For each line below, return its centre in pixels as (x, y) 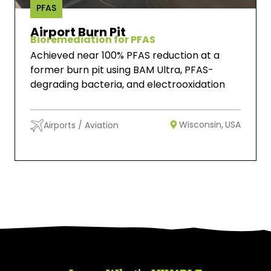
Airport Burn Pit (78, 32)
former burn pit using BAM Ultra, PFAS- (122, 70)
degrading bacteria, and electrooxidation (128, 84)
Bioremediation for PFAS (93, 39)
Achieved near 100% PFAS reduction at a (125, 55)
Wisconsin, (201, 124)
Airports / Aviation (81, 126)
